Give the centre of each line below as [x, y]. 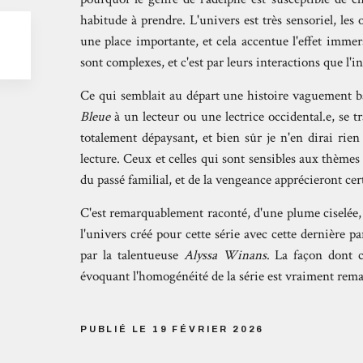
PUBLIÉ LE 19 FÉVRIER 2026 [172, 329]
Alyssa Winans [225, 256]
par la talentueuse [132, 256]
